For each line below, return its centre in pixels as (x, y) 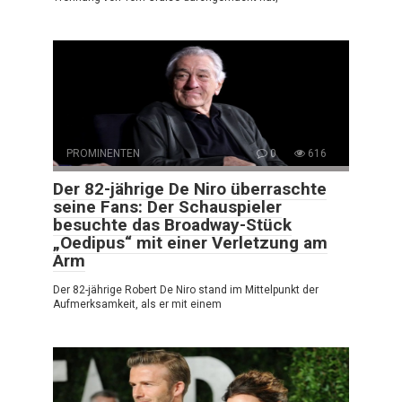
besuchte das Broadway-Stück (172, 225)
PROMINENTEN (103, 154)
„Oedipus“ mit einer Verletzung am (190, 243)
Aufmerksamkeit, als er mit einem (137, 305)
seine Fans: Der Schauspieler (167, 207)
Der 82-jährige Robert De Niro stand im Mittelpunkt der (186, 290)
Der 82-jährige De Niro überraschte (190, 189)
